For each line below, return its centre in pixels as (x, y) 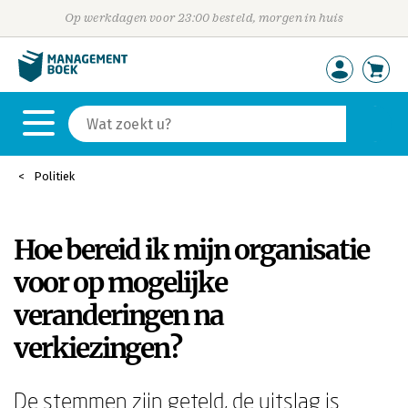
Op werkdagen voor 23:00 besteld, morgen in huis (204, 18)
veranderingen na (118, 315)
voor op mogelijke (120, 282)
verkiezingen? (97, 348)
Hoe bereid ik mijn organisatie (191, 250)
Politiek (54, 176)
